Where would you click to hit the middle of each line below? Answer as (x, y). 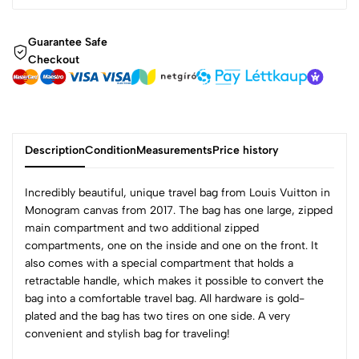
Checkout (54, 60)
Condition (111, 150)
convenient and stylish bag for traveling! (127, 334)
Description (55, 150)
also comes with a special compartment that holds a (159, 263)
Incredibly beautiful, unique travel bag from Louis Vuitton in (177, 193)
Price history (246, 150)
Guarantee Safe (68, 42)
